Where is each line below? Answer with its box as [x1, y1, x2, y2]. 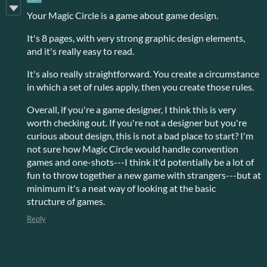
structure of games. [27, 195, 105, 207]
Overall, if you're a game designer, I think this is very [27, 103, 236, 115]
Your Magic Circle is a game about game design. [27, 9, 218, 21]
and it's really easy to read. [27, 45, 134, 57]
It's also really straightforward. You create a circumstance [27, 67, 259, 79]
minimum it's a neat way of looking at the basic [27, 182, 216, 194]
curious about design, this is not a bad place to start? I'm [27, 129, 253, 141]
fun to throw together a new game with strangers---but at [27, 169, 261, 181]
